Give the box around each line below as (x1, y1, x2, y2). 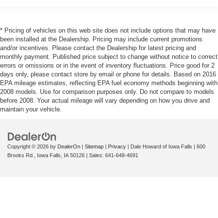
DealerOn (57, 143, 80, 149)
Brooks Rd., (7, 152, 36, 158)
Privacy (108, 143, 126, 149)
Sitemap (85, 143, 104, 149)
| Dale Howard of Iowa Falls (126, 143, 192, 149)
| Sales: (85, 152, 105, 158)
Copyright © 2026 (7, 143, 50, 149)
